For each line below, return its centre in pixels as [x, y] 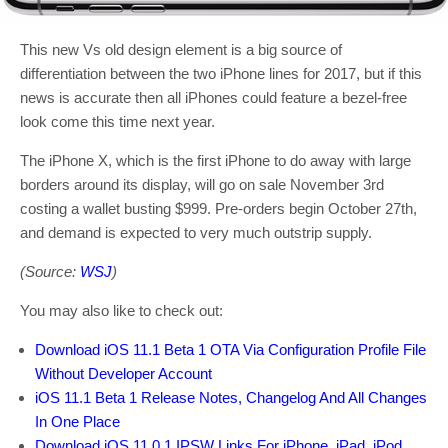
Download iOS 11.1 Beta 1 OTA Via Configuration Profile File [230, 350]
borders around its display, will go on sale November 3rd [202, 185]
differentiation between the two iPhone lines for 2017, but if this [221, 74]
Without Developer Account [123, 374]
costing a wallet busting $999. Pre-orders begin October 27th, [218, 209]
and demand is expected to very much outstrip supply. [196, 233]
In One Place [77, 422]
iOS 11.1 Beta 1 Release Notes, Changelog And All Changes [231, 398]
